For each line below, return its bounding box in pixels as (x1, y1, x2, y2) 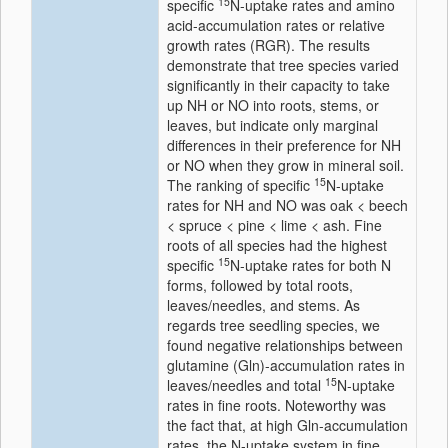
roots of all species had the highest (167, 235, 387, 255)
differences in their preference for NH (167, 135, 401, 155)
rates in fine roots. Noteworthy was (167, 395, 386, 415)
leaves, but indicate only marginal (167, 115, 378, 135)
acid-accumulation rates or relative (167, 15, 385, 35)
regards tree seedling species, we (167, 315, 380, 335)
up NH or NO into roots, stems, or (167, 95, 379, 115)
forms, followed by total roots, (167, 275, 353, 295)
